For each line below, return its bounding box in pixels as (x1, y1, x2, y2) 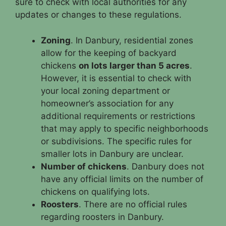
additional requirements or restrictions (41, 110, 195, 121)
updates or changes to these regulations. (15, 10, 182, 20)
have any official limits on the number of (41, 174, 203, 184)
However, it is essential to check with (41, 73, 191, 83)
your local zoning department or (41, 85, 170, 96)
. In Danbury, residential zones (71, 35, 193, 45)
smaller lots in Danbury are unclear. (41, 148, 184, 159)
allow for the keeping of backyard (41, 47, 177, 58)
